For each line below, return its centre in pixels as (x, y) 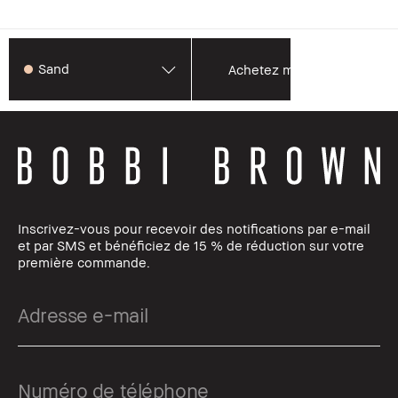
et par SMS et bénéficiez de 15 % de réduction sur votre (191, 246)
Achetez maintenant (291, 69)
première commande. (84, 263)
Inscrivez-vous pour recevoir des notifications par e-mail (194, 229)
